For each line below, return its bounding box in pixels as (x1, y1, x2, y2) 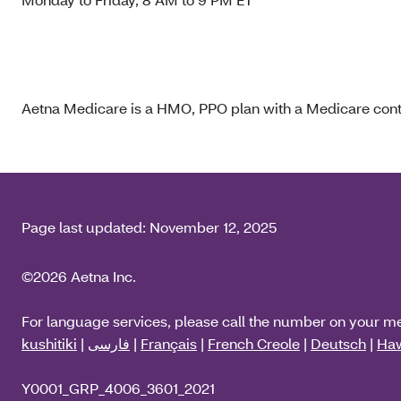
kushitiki (21, 333, 77, 353)
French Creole (208, 333, 300, 353)
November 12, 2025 (149, 217, 277, 236)
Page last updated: (21, 217, 149, 236)
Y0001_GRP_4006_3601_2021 (21, 378, 215, 397)
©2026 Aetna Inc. (21, 266, 136, 286)
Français (141, 333, 197, 353)
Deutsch (311, 333, 366, 353)
